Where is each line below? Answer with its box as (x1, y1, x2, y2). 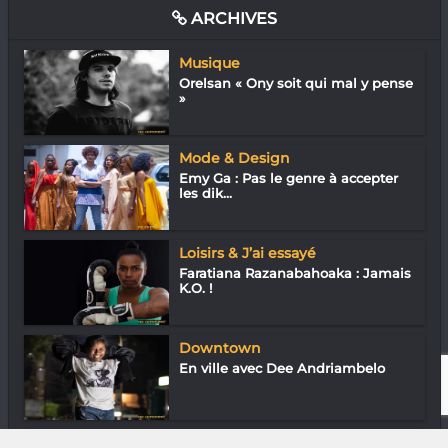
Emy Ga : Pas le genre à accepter (178, 169, 398, 186)
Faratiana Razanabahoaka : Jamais (178, 264, 411, 281)
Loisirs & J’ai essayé (178, 243, 316, 262)
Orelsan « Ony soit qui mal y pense (178, 74, 413, 91)
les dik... (178, 184, 232, 201)
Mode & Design (178, 148, 290, 167)
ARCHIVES (186, 8, 277, 28)
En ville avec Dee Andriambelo (178, 359, 385, 376)
